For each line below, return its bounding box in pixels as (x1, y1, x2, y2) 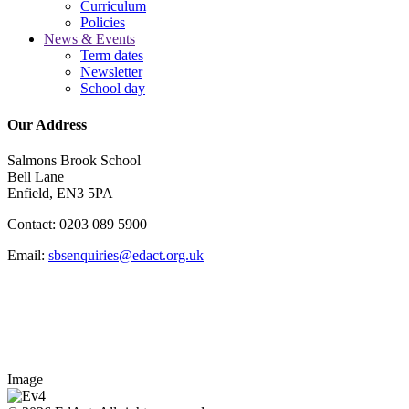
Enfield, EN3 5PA (7, 185, 113, 202)
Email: (7, 247, 48, 264)
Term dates (80, 47, 143, 64)
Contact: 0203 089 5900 (7, 216, 147, 233)
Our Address (7, 116, 87, 132)
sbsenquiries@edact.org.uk (48, 247, 204, 264)
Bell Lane (7, 169, 64, 185)
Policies (80, 15, 125, 31)
